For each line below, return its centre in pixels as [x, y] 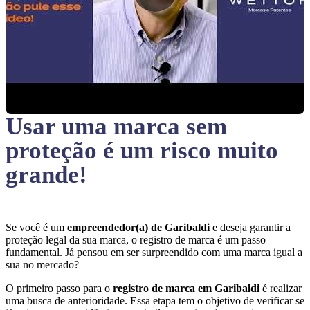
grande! [46, 175]
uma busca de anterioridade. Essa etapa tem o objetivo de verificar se [155, 301]
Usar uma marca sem [116, 126]
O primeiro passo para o [59, 288]
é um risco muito [191, 151]
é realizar [282, 288]
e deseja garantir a [252, 227]
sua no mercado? [44, 265]
